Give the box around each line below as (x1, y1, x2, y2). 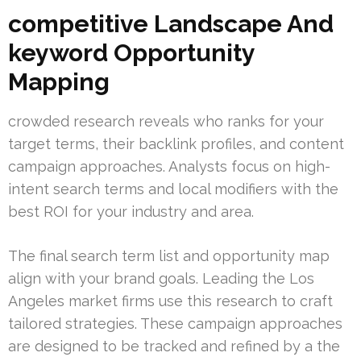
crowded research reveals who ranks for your (8, 112, 324, 130)
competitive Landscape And (8, 9, 334, 38)
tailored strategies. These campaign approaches (8, 314, 342, 332)
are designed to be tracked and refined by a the (8, 337, 340, 355)
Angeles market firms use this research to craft (8, 292, 333, 309)
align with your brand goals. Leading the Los (8, 269, 314, 287)
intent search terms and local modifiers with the (8, 180, 338, 197)
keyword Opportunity (8, 38, 255, 67)
